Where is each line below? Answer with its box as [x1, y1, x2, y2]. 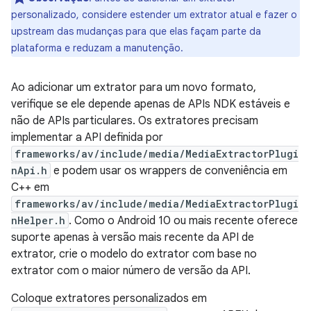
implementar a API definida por [11, 131, 163, 144]
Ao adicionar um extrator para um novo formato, [11, 81, 256, 94]
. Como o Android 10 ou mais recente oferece [69, 214, 298, 228]
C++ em [11, 180, 49, 194]
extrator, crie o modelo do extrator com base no [11, 247, 257, 261]
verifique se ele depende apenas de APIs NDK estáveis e [11, 97, 290, 111]
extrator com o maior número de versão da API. [11, 264, 251, 278]
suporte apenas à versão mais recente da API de [11, 230, 254, 244]
